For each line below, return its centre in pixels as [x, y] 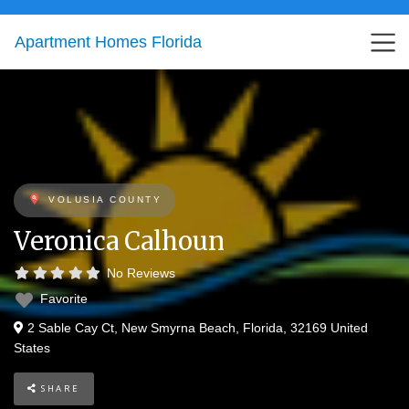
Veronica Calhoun [119, 241]
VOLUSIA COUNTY [105, 199]
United [349, 328]
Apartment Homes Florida [108, 42]
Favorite [64, 299]
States [32, 348]
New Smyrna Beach [178, 328]
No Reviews [141, 273]
